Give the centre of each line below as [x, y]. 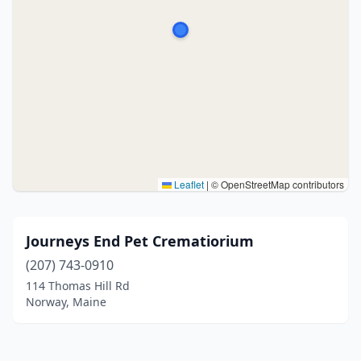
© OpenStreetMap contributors [276, 184]
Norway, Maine [66, 302]
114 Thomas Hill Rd [78, 286]
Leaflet [188, 184]
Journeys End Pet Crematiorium [140, 241]
